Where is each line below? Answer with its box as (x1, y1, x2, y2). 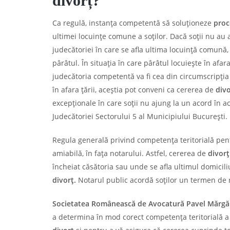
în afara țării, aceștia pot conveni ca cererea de (52, 85, 216, 94)
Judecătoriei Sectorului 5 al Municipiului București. (52, 111, 227, 121)
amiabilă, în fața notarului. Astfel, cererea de (52, 148, 208, 158)
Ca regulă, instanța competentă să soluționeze (52, 18, 214, 28)
